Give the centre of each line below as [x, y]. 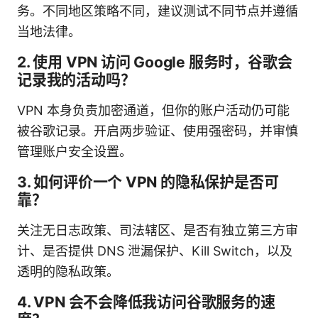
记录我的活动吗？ [76, 79]
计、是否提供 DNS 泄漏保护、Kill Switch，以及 [155, 251]
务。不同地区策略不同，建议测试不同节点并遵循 [158, 11]
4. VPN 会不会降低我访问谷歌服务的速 [146, 302]
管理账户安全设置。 [75, 151]
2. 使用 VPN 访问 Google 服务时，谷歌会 [155, 62]
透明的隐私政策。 [68, 271]
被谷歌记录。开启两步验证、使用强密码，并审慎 [158, 131]
